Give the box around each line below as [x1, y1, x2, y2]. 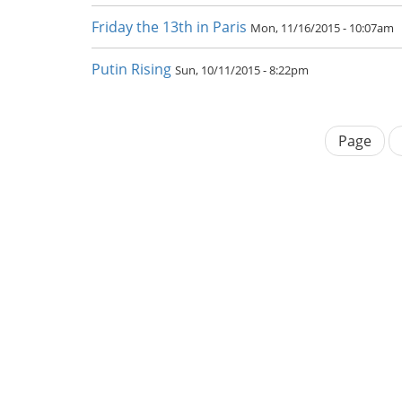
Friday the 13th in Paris [92, 17, 247, 37]
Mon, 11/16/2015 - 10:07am [250, 20, 394, 36]
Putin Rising [92, 59, 171, 79]
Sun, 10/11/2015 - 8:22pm [175, 62, 309, 78]
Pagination [92, 132, 172, 153]
